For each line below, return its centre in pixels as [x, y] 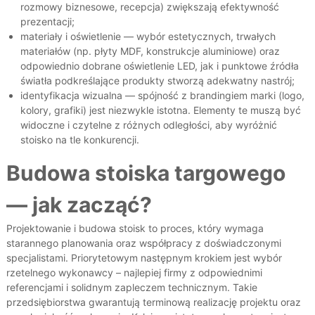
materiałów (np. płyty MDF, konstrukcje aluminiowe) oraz [150, 51]
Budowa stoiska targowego [146, 173]
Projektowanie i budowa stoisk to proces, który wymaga [135, 229]
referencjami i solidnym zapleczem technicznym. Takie [131, 288]
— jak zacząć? [79, 205]
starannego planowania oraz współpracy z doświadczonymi [143, 243]
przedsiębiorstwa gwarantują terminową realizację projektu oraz [153, 302]
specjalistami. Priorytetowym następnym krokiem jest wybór [144, 258]
